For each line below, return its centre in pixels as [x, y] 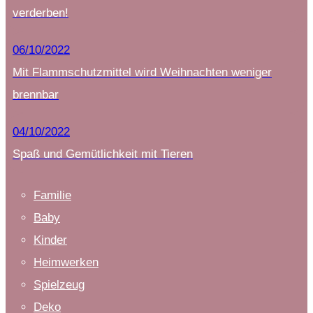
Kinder [50, 240]
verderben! [41, 13]
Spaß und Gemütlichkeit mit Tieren [103, 154]
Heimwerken [66, 262]
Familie [52, 195]
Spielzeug [59, 284]
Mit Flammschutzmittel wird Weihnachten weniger [142, 72]
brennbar [36, 94]
